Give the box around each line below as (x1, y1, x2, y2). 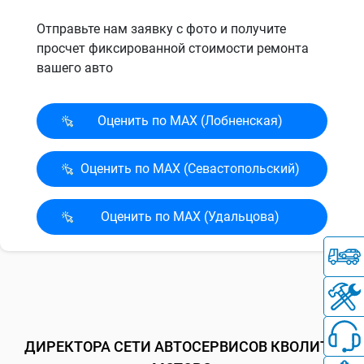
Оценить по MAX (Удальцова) (101, 208, 279, 224)
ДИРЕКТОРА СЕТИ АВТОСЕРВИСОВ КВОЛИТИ (24, 337, 340, 355)
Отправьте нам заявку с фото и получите (37, 20, 286, 37)
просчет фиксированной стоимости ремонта (37, 40, 309, 56)
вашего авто (37, 59, 113, 76)
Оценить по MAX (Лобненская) (97, 112, 283, 128)
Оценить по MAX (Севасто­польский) (80, 160, 300, 176)
